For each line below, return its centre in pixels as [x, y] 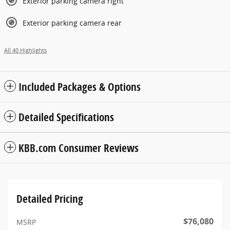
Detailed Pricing [50, 198]
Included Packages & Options [80, 87]
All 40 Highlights [25, 50]
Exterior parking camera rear [72, 23]
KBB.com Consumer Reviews [79, 148]
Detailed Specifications [66, 117]
